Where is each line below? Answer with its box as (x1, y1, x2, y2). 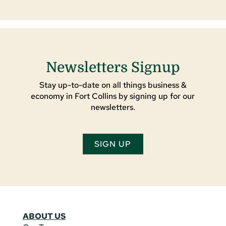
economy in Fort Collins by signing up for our (31, 91, 195, 102)
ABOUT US (22, 210, 66, 221)
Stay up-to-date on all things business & (39, 80, 187, 91)
